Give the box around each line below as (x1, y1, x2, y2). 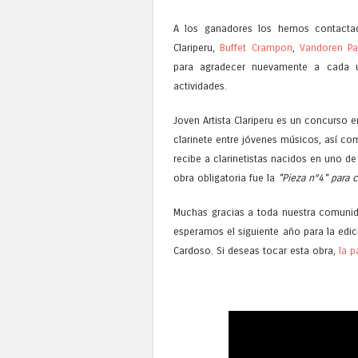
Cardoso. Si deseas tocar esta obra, (173, 245, 339, 257)
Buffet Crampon (220, 41, 292, 54)
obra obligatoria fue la (173, 172, 278, 185)
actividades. (173, 79, 227, 92)
